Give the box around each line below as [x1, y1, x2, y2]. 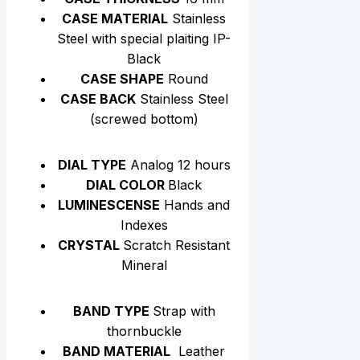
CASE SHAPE [80, 71, 164, 88]
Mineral [121, 257, 167, 274]
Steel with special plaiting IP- [57, 31, 231, 47]
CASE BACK [59, 91, 136, 108]
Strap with [152, 303, 215, 320]
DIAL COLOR [86, 177, 169, 194]
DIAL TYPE [57, 157, 126, 174]
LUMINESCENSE [58, 197, 161, 214]
